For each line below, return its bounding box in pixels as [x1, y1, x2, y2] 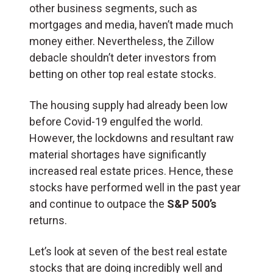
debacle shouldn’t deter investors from [29, 51, 216, 64]
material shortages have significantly [29, 147, 207, 161]
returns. [29, 213, 67, 227]
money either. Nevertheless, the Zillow [29, 34, 214, 48]
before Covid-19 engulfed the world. [29, 115, 203, 128]
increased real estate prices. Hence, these [29, 164, 233, 177]
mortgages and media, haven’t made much [29, 18, 233, 31]
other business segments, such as [29, 1, 197, 15]
